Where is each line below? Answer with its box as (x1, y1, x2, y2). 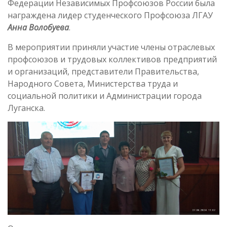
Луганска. (8, 102, 45, 113)
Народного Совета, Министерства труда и (8, 78, 178, 89)
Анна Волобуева (8, 22, 69, 33)
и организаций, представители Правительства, (8, 66, 199, 77)
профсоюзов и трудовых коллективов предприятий (8, 54, 217, 65)
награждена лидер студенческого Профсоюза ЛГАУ (8, 10, 213, 21)
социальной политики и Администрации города (8, 90, 202, 101)
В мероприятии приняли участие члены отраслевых (8, 42, 215, 53)
